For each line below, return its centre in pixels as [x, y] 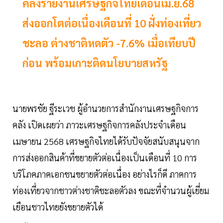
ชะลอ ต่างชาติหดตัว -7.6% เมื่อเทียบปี [109, 43]
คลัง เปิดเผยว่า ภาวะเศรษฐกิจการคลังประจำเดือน [99, 125]
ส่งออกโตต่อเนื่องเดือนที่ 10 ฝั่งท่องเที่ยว [112, 23]
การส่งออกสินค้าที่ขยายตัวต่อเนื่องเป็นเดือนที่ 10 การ [105, 158]
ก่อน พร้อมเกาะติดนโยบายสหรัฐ [95, 63]
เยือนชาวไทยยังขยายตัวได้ [58, 207]
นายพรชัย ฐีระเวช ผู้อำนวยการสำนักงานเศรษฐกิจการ [106, 109]
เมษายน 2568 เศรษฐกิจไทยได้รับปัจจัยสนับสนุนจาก [106, 141]
